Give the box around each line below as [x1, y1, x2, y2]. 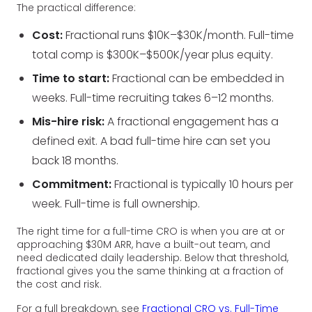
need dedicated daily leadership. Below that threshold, [17, 250, 288, 265]
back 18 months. [32, 152, 119, 169]
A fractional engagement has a [104, 113, 279, 130]
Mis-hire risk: [32, 113, 105, 130]
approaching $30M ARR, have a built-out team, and [17, 237, 270, 251]
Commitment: [32, 175, 112, 192]
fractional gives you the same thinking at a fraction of [17, 263, 283, 278]
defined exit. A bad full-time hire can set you [32, 132, 271, 149]
